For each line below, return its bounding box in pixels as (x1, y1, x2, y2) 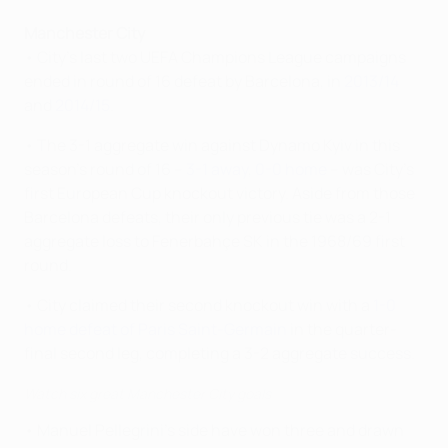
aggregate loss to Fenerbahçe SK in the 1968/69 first (24, 230, 405, 252)
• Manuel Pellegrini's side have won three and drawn (24, 419, 404, 441)
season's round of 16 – (24, 158, 186, 180)
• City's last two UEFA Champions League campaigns (24, 46, 406, 68)
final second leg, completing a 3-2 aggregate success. (24, 342, 415, 364)
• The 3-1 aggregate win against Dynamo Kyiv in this (24, 134, 400, 156)
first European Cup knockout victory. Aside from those (24, 182, 415, 204)
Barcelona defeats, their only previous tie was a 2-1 (24, 206, 391, 228)
